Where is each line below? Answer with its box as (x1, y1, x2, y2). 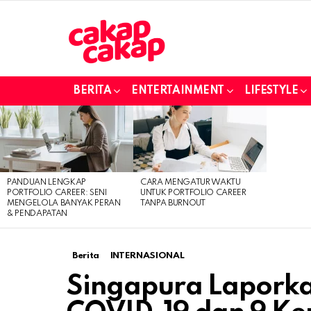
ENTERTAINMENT (131, 85, 225, 96)
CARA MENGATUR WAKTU (140, 178, 241, 187)
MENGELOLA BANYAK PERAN (7, 199, 121, 208)
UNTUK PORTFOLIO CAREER (140, 188, 246, 197)
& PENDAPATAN (7, 209, 68, 218)
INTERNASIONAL (110, 251, 185, 260)
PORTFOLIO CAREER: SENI (7, 188, 107, 197)
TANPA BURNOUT (140, 199, 205, 208)
